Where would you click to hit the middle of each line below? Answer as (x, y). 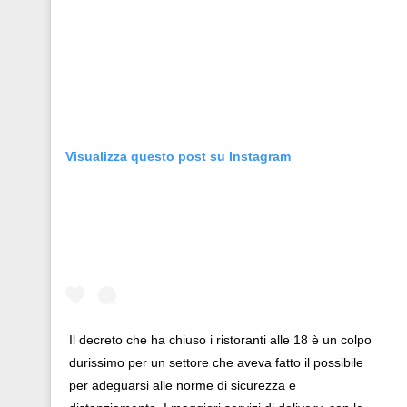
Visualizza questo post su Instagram (178, 157)
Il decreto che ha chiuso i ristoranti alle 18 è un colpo (220, 339)
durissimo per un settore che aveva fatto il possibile (216, 362)
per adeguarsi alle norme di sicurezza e (182, 385)
